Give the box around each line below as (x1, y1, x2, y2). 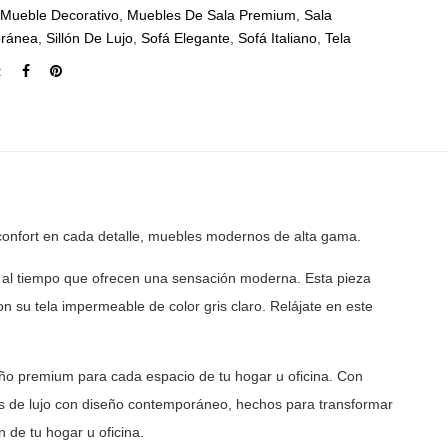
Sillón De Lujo (46, 30, 134, 46)
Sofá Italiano (238, 30, 318, 46)
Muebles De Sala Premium (127, 7, 297, 23)
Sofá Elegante (141, 30, 231, 46)
